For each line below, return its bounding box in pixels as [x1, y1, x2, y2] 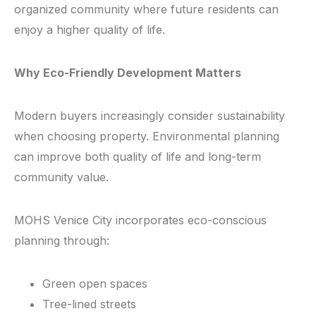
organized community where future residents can [14, 2, 279, 17]
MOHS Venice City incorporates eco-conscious [14, 213, 267, 228]
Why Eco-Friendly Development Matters [14, 66, 241, 80]
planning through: [14, 233, 109, 248]
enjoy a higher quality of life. [14, 23, 165, 37]
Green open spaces [42, 276, 147, 291]
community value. [14, 170, 109, 185]
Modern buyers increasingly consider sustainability [14, 109, 285, 123]
